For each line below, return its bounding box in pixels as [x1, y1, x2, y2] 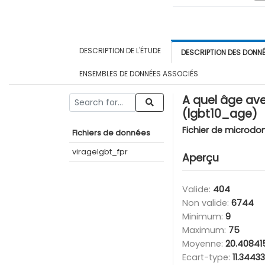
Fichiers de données [72, 127, 150, 138]
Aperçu [182, 150, 219, 165]
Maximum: [182, 224, 228, 236]
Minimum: [182, 210, 225, 222]
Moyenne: [182, 237, 225, 250]
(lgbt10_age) [182, 105, 257, 122]
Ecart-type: [182, 251, 232, 263]
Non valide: [182, 196, 231, 209]
